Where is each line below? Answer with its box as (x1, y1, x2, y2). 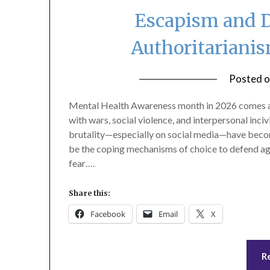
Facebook (90, 208, 126, 219)
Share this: (69, 188, 111, 198)
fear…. (69, 157, 95, 169)
